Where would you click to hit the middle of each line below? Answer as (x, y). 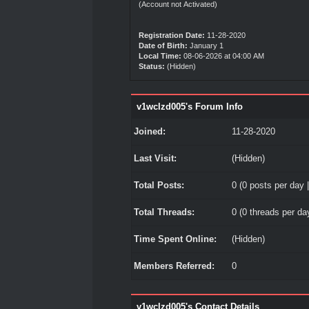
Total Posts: (159, 185)
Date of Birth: (163, 46)
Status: (152, 66)
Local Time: (160, 56)
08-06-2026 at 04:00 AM (223, 56)
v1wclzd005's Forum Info (189, 107)
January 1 (207, 46)
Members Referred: (174, 266)
